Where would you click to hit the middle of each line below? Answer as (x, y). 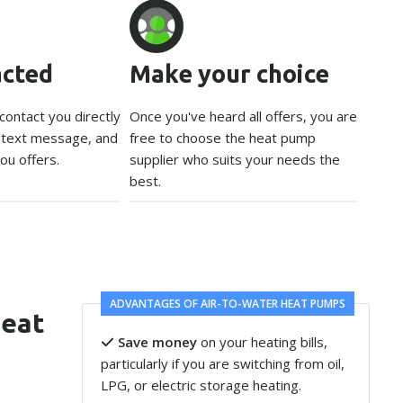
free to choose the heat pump (223, 138)
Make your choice (230, 74)
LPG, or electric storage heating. (201, 385)
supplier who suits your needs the (235, 159)
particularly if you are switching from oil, (223, 363)
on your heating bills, (263, 342)
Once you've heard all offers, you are (244, 116)
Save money (158, 342)
